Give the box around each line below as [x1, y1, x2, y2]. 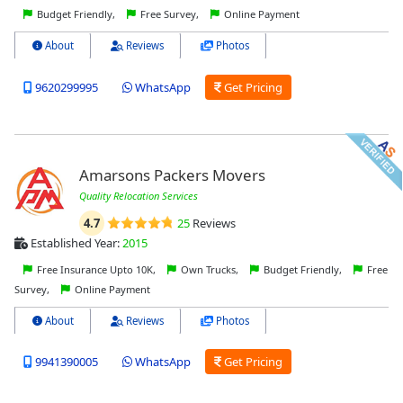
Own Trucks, [178, 262, 241, 276]
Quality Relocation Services [78, 188, 198, 202]
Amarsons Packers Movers [78, 164, 265, 185]
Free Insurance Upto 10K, [34, 262, 158, 276]
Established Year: [28, 234, 122, 251]
